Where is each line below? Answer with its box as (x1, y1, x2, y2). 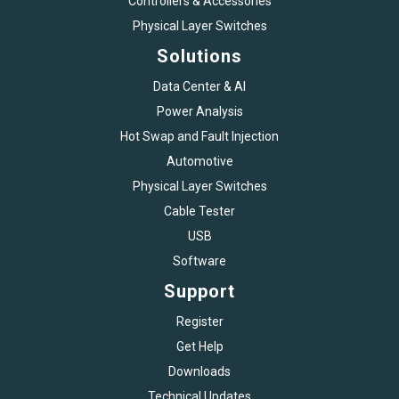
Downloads (168, 363, 231, 379)
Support (164, 280, 235, 302)
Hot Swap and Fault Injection (120, 128, 279, 143)
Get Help (175, 338, 224, 354)
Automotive (166, 153, 233, 168)
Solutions (157, 45, 242, 67)
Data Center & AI (153, 78, 246, 94)
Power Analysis (156, 103, 243, 118)
